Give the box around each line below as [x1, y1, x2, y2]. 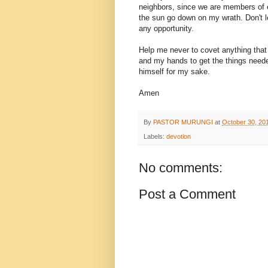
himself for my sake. [139, 67, 210, 77]
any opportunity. [139, 24, 194, 33]
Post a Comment [139, 187, 236, 202]
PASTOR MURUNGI [153, 118, 213, 126]
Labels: [144, 133, 166, 141]
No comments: [139, 160, 223, 176]
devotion [166, 133, 191, 141]
